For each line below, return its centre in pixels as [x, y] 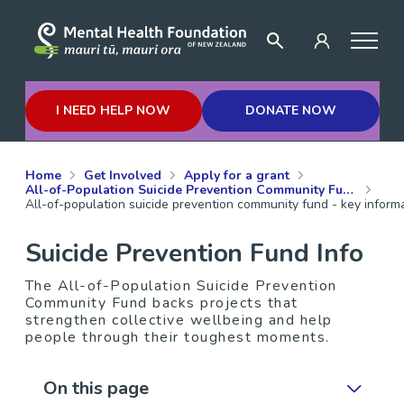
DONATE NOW [290, 110]
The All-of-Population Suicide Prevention [181, 286]
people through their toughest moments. [177, 337]
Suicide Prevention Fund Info [194, 253]
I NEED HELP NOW [114, 110]
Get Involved [122, 175]
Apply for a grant [236, 175]
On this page [96, 388]
